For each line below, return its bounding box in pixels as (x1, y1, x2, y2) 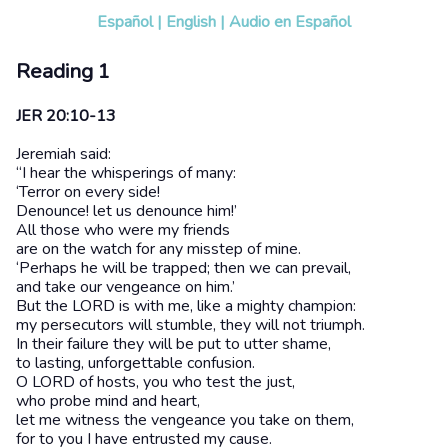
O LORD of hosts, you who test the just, (16, 371, 295, 394)
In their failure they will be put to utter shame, (16, 333, 331, 356)
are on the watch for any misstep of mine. (16, 238, 301, 261)
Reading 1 (16, 56, 110, 85)
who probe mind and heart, (16, 390, 200, 413)
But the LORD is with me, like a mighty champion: (16, 295, 356, 318)
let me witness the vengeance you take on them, (16, 409, 354, 432)
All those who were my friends (16, 219, 230, 242)
